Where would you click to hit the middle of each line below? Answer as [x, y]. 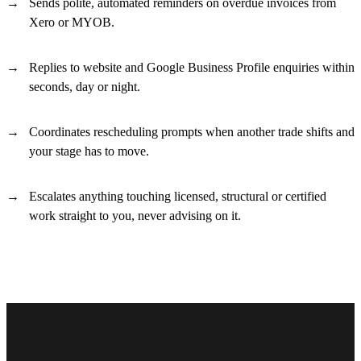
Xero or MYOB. [72, 22]
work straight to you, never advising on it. [135, 215]
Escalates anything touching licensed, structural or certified [178, 196]
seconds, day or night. [85, 86]
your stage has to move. [89, 151]
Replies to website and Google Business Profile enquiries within [192, 67]
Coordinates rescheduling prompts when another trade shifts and [192, 131]
